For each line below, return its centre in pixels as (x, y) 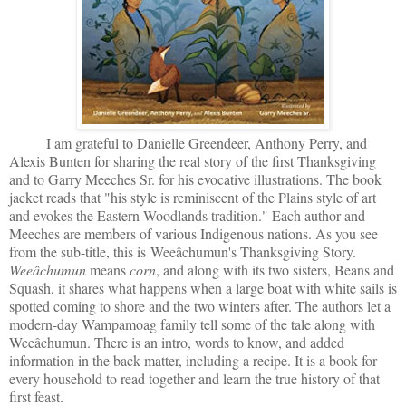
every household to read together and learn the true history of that (194, 378)
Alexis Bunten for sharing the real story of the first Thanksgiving (193, 160)
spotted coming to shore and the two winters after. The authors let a (200, 305)
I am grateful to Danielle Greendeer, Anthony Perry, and (188, 142)
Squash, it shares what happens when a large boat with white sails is (203, 287)
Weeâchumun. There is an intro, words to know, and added (177, 342)
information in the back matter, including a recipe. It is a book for (193, 360)
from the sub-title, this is (80, 251)
